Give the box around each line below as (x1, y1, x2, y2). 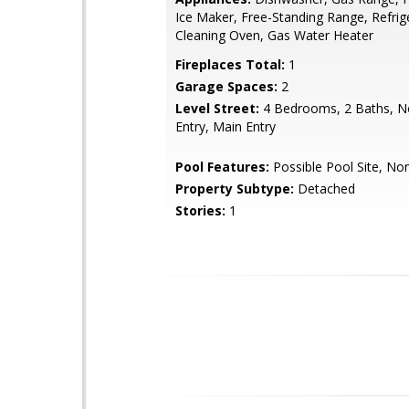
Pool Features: (175, 158, 269, 175)
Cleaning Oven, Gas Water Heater (175, 26, 373, 44)
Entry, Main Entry (175, 118, 276, 135)
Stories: (175, 202, 225, 219)
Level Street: (175, 100, 259, 117)
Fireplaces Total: (175, 56, 285, 73)
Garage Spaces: (175, 78, 278, 95)
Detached (294, 180, 355, 197)
